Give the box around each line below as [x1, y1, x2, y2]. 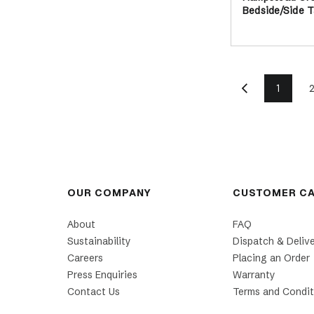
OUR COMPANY [67, 186, 152, 199]
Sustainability [67, 234, 132, 247]
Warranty [233, 268, 276, 281]
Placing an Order [233, 251, 310, 264]
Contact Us [67, 285, 121, 298]
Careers [67, 251, 104, 264]
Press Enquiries [67, 268, 138, 281]
